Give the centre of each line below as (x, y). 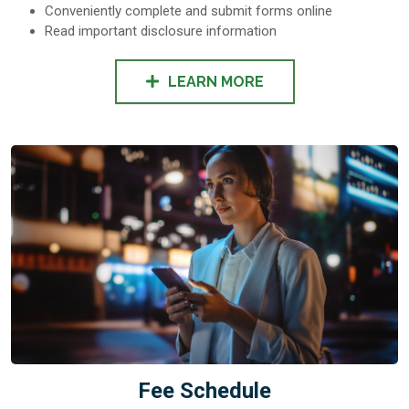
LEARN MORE (215, 82)
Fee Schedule (204, 391)
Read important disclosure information (160, 31)
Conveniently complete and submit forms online (188, 11)
